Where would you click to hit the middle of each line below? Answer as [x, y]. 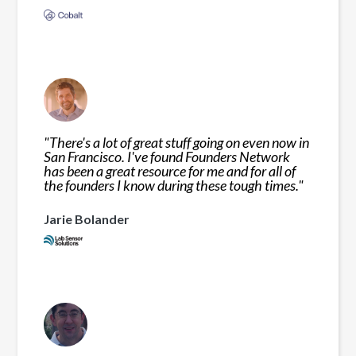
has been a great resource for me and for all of [170, 170]
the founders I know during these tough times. [171, 185]
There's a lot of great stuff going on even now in [180, 142]
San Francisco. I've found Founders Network [167, 156]
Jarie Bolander [87, 219]
